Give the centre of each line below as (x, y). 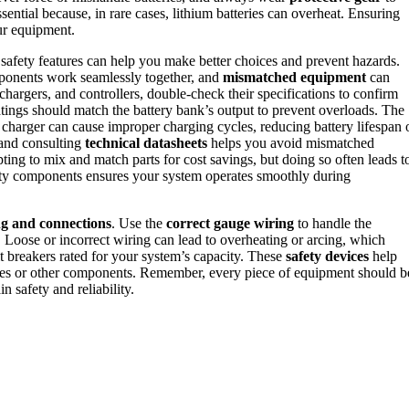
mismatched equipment (294, 77)
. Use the (139, 223)
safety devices (327, 256)
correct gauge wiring (230, 223)
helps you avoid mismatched (291, 142)
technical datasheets (146, 142)
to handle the (333, 223)
